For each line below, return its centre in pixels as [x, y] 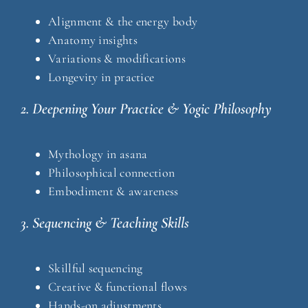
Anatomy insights [93, 40]
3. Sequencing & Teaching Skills [105, 223]
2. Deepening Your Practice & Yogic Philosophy [146, 109]
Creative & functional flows [118, 287]
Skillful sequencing [96, 268]
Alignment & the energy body [123, 22]
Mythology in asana [98, 154]
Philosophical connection [112, 173]
